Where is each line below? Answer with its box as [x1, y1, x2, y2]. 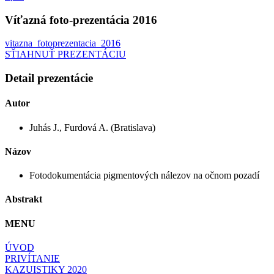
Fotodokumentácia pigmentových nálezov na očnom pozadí [29, 170, 259, 181]
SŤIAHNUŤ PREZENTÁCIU [5, 49, 126, 60]
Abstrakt [5, 194, 42, 205]
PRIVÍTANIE [5, 253, 60, 264]
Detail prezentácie [5, 71, 93, 84]
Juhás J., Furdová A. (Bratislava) [29, 122, 155, 133]
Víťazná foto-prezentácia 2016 [5, 13, 157, 26]
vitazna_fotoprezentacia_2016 [5, 38, 120, 49]
